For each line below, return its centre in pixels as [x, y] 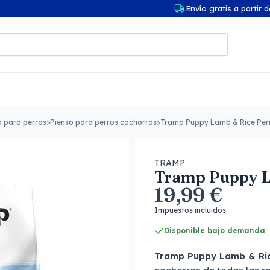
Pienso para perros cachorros [103, 122]
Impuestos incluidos [190, 210]
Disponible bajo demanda [215, 231]
